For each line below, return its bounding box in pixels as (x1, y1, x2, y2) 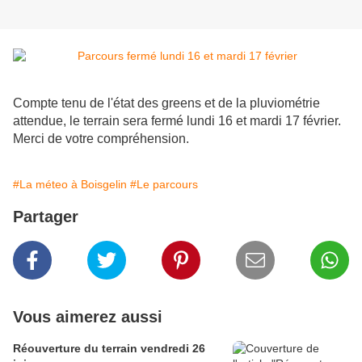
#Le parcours (130, 178, 198, 192)
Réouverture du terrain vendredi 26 (13, 342, 205, 356)
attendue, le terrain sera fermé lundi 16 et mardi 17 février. (13, 114, 341, 128)
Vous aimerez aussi (13, 308, 162, 326)
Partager (13, 208, 78, 226)
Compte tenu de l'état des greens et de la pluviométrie (13, 96, 320, 111)
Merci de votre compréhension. (13, 132, 189, 146)
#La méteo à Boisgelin (13, 178, 127, 192)
